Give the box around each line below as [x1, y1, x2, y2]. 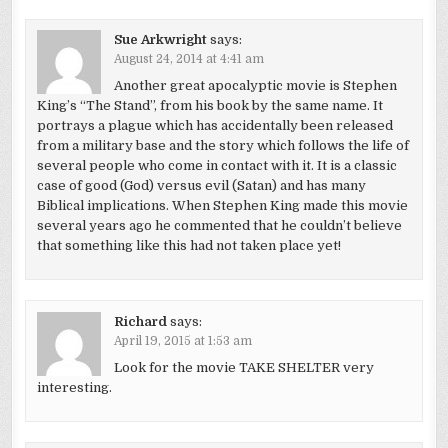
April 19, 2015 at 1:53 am [113, 333, 252, 348]
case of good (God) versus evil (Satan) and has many [36, 177, 366, 193]
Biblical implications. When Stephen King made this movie [36, 197, 408, 213]
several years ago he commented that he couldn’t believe [36, 217, 402, 233]
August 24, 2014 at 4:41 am [113, 52, 264, 67]
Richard [113, 313, 167, 329]
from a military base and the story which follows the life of [36, 137, 409, 153]
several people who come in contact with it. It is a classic [36, 157, 397, 173]
